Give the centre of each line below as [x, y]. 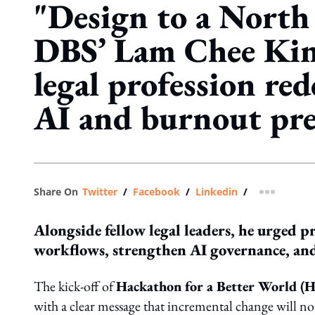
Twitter [100, 192]
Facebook [156, 192]
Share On [56, 192]
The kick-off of [75, 286]
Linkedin [217, 192]
